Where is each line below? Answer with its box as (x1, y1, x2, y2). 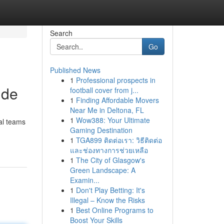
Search (49, 28, 72, 38)
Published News (49, 65, 100, 75)
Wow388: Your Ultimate (75, 115, 150, 125)
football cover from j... (69, 85, 138, 95)
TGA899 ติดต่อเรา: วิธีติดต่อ (75, 135, 162, 145)
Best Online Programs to (75, 205, 153, 215)
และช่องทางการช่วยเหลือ (69, 145, 148, 155)
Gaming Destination (69, 125, 132, 135)
